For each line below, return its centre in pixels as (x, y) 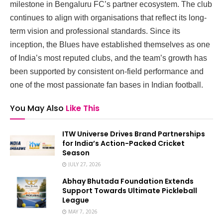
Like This (83, 108)
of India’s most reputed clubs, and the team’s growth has (109, 58)
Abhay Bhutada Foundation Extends (128, 181)
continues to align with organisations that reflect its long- (108, 17)
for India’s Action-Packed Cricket (123, 143)
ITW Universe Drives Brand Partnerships (134, 134)
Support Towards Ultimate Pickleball (130, 190)
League (76, 200)
